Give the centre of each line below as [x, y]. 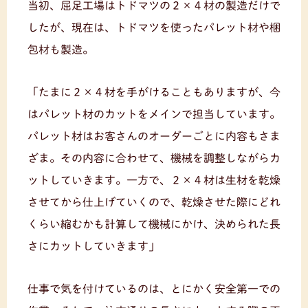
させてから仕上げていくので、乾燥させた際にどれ [154, 202]
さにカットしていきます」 [93, 246]
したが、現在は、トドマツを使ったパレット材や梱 [154, 28]
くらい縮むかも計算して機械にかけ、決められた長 [154, 224]
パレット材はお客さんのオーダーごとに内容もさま [154, 136]
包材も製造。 [60, 50]
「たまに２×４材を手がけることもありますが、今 [154, 92]
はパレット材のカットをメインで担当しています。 [154, 114]
